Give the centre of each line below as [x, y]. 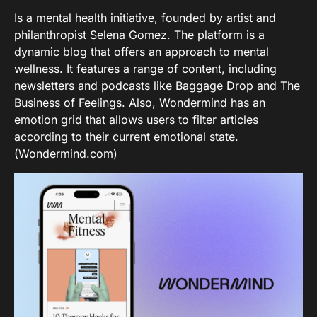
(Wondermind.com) [66, 154]
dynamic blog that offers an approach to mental [142, 52]
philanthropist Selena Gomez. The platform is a [139, 35]
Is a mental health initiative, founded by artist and [145, 18]
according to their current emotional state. [126, 137]
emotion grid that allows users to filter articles [136, 120]
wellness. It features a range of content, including [145, 69]
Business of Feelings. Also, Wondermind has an [140, 103]
